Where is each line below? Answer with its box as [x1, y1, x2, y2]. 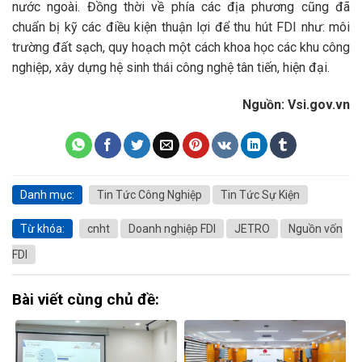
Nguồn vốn [288, 221, 343, 235]
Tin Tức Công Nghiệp [97, 187, 202, 201]
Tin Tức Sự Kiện [221, 187, 300, 201]
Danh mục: [20, 187, 74, 201]
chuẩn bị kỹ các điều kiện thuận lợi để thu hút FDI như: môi [12, 19, 350, 35]
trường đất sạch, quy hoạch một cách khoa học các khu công [12, 39, 350, 55]
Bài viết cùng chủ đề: [12, 290, 159, 309]
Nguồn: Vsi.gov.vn [242, 96, 350, 112]
